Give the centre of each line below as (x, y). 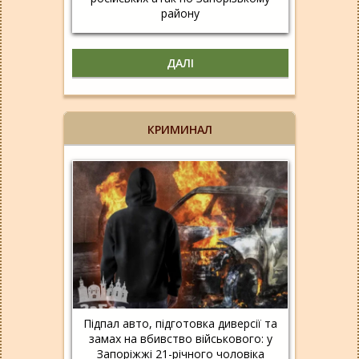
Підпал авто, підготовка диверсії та (180, 323)
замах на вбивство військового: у (180, 338)
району (180, 13)
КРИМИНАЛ (179, 129)
